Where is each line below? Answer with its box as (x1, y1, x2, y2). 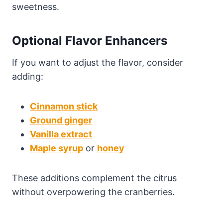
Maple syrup (30, 143, 83, 154)
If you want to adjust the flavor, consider (12, 57, 183, 68)
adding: (12, 71, 43, 82)
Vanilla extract (30, 129, 92, 140)
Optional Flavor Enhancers (12, 33, 167, 48)
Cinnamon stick (30, 101, 98, 112)
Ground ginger (30, 115, 92, 126)
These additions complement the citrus (12, 173, 177, 184)
